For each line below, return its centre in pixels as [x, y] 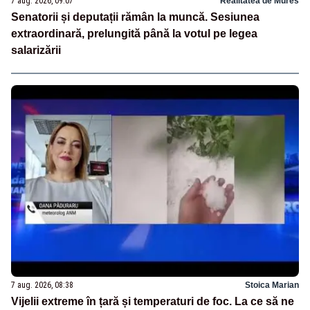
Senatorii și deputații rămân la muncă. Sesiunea [135, 17]
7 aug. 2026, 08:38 [42, 285]
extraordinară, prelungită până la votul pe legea [134, 33]
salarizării [36, 50]
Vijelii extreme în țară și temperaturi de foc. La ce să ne [153, 301]
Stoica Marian [272, 285]
